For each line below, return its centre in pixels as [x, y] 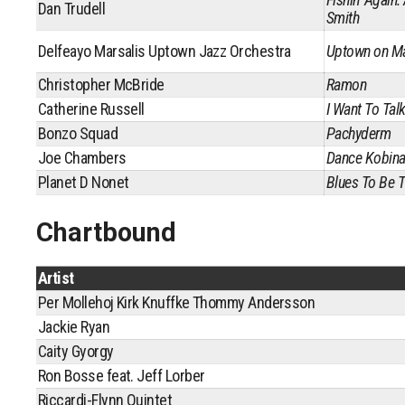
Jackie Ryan [74, 327]
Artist [56, 278]
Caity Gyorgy [76, 351]
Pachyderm [359, 133]
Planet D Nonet [84, 182]
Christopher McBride [101, 85]
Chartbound [106, 232]
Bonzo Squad [78, 133]
